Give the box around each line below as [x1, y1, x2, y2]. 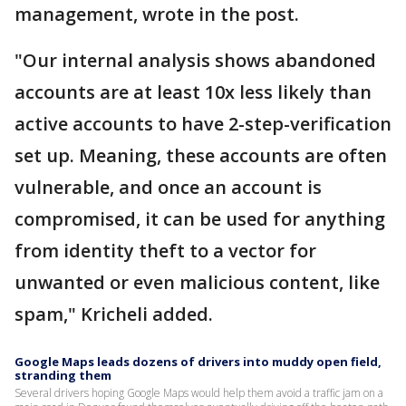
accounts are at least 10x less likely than [14, 80, 372, 105]
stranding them [14, 367, 111, 384]
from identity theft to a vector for [14, 238, 316, 264]
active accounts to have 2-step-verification [14, 111, 391, 137]
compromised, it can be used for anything [14, 207, 385, 232]
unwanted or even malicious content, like [14, 270, 380, 295]
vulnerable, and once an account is [14, 175, 322, 200]
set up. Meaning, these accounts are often [14, 143, 387, 169]
